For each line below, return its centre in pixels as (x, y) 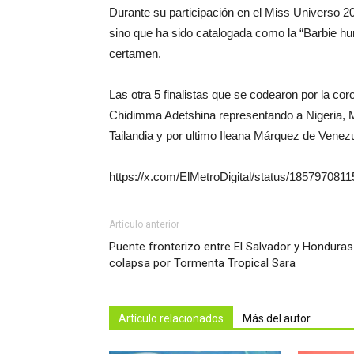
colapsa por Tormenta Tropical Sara (202, 263)
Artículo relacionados (171, 318)
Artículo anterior (144, 224)
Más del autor (277, 318)
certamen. (135, 53)
